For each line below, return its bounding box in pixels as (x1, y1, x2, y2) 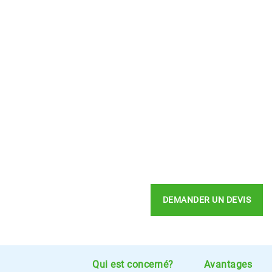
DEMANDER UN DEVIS (162, 194, 251, 205)
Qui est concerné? (92, 258, 174, 270)
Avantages (203, 258, 252, 270)
